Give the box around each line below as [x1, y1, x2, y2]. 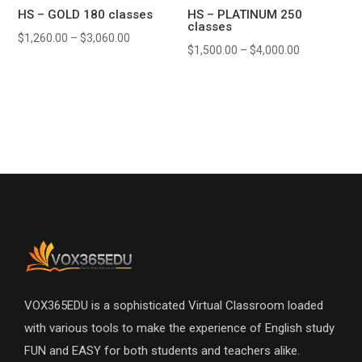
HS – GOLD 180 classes [18, 7, 154, 23]
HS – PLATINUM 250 [187, 7, 303, 23]
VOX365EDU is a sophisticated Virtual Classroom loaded [24, 297, 323, 313]
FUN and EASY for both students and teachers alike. [24, 343, 300, 358]
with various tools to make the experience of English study [24, 320, 335, 335]
